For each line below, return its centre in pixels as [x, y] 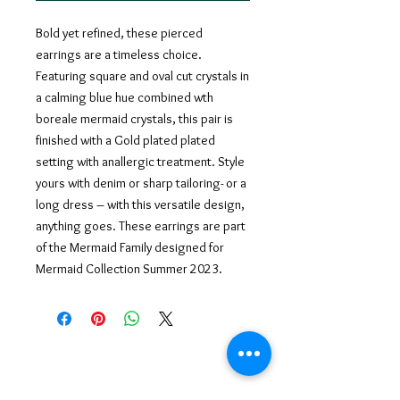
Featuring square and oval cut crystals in [142, 76]
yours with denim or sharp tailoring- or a [141, 183]
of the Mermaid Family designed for [130, 248]
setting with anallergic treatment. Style [140, 162]
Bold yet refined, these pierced [119, 33]
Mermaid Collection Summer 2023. [129, 269]
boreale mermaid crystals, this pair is [134, 119]
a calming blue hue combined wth [125, 98]
